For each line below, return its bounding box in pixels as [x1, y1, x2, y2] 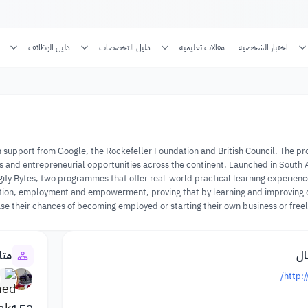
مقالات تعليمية [179, 41, 225, 54]
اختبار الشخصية [239, 41, 288, 54]
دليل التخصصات [99, 41, 151, 54]
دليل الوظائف [28, 41, 70, 54]
